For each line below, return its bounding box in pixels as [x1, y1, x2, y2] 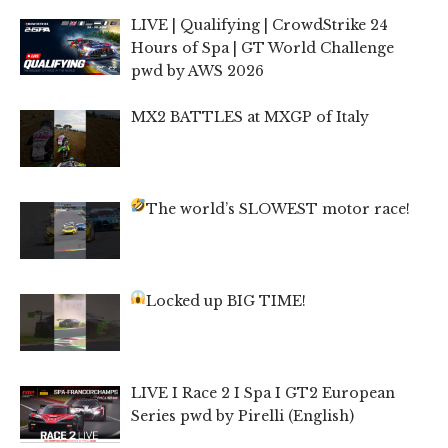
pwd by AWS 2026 [130, 62, 264, 81]
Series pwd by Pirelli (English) [130, 407, 354, 426]
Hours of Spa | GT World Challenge [130, 39, 394, 58]
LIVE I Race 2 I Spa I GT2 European [130, 384, 395, 403]
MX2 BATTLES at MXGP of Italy [130, 108, 369, 127]
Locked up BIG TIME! [146, 292, 307, 311]
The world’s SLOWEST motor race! [146, 200, 411, 219]
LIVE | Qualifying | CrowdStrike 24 [130, 16, 388, 35]
